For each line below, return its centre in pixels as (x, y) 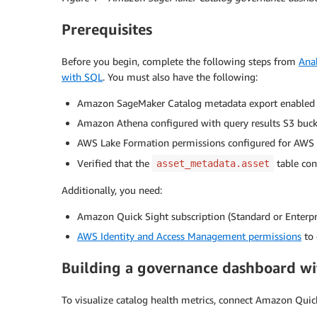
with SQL (82, 76)
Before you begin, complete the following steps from (180, 61)
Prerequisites (107, 30)
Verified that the (115, 163)
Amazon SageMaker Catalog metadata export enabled (196, 103)
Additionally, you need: (112, 190)
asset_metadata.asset (213, 163)
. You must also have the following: (180, 76)
